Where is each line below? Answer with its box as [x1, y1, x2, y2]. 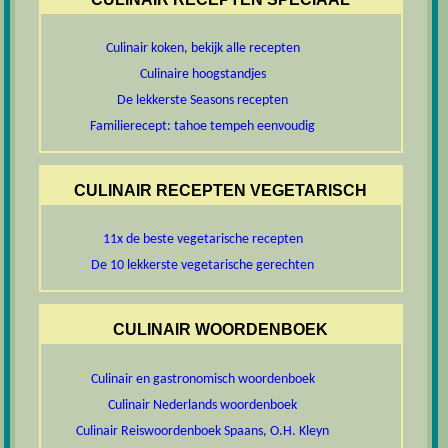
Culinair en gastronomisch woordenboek [90, 371, 315, 387]
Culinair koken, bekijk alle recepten [105, 41, 300, 56]
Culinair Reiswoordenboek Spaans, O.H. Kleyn [76, 423, 330, 439]
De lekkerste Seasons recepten [117, 93, 289, 108]
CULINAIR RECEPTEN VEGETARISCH [74, 182, 368, 200]
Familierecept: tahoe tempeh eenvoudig [90, 119, 316, 134]
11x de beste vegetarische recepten [102, 232, 303, 248]
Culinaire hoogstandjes [139, 67, 266, 82]
